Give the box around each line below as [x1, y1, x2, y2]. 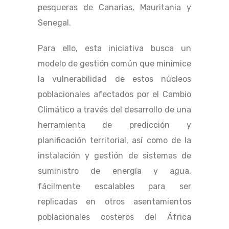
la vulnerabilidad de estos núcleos [38, 74, 191, 84]
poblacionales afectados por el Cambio [38, 89, 191, 100]
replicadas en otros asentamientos [38, 197, 191, 207]
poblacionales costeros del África [38, 212, 191, 222]
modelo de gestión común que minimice [38, 59, 191, 69]
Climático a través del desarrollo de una [38, 105, 191, 115]
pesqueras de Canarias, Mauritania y [38, 3, 191, 13]
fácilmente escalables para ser [38, 181, 191, 192]
